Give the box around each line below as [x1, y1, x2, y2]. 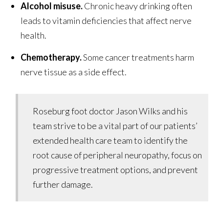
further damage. [33, 178, 93, 190]
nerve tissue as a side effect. [21, 66, 127, 77]
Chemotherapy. [21, 51, 82, 63]
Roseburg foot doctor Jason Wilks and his [33, 105, 188, 116]
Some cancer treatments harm [82, 51, 195, 63]
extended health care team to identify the [33, 134, 188, 146]
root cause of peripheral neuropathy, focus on [33, 149, 202, 160]
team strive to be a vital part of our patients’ [33, 120, 198, 131]
